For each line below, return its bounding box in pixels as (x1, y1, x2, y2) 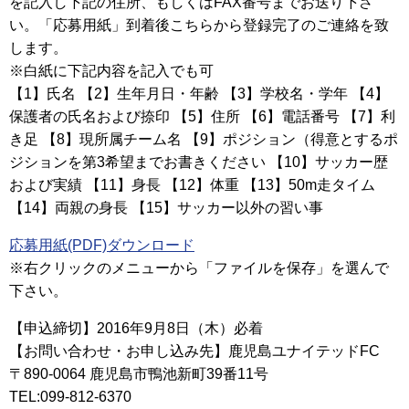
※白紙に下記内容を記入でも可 (9, 63, 214, 79)
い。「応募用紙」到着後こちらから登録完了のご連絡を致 (9, 17, 389, 34)
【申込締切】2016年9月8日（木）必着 (9, 320, 263, 337)
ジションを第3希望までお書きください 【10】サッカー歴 (9, 154, 388, 171)
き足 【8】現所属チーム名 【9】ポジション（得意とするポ (9, 131, 398, 148)
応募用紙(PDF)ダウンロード (9, 237, 194, 254)
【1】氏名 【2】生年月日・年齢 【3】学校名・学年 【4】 (9, 86, 389, 102)
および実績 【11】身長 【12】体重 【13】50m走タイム (9, 177, 375, 194)
